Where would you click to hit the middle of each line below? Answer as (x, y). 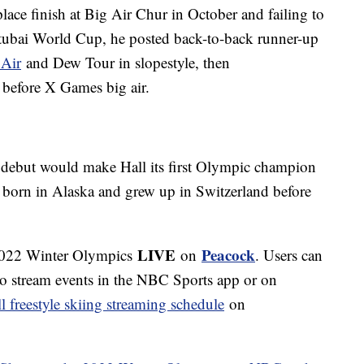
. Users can (289, 255)
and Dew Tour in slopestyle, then (126, 63)
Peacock (228, 255)
